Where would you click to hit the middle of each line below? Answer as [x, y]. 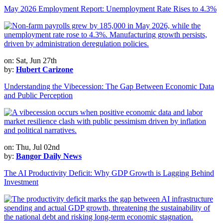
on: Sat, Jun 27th [30, 60]
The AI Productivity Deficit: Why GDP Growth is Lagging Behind [109, 173]
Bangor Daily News [49, 156]
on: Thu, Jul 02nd [32, 147]
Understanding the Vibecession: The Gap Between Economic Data [109, 86]
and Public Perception [38, 95]
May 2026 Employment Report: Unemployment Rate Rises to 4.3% [110, 8]
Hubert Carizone [45, 69]
